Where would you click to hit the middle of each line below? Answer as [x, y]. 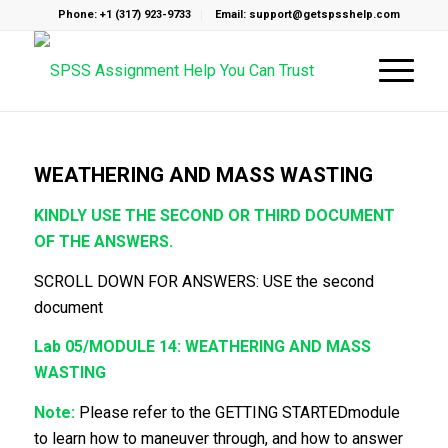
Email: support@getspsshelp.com [307, 14]
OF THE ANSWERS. [105, 241]
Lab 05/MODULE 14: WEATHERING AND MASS [202, 347]
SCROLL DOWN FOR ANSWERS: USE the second [203, 281]
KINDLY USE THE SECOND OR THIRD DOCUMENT [214, 215]
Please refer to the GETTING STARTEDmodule [237, 412]
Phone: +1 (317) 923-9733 [124, 14]
